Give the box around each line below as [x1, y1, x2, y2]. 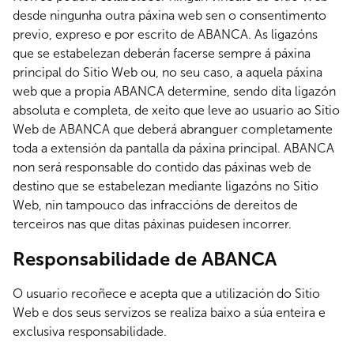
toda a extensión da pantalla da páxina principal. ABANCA [13, 141, 334, 156]
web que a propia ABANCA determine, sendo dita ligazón [13, 84, 336, 99]
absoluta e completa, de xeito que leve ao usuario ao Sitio [13, 103, 340, 118]
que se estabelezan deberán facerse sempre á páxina [13, 46, 311, 61]
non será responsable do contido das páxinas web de [13, 160, 311, 175]
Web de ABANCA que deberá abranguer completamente [13, 122, 333, 137]
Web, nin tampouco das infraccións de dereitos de [13, 198, 298, 213]
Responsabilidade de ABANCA [13, 247, 277, 270]
